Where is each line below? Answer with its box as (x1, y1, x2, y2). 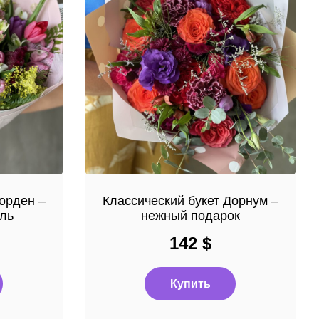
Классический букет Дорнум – (102, 194, 278, 208)
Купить (169, 278, 211, 290)
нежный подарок (140, 209, 240, 223)
